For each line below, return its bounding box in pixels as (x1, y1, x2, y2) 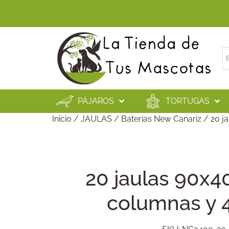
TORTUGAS (166, 96, 210, 106)
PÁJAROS (78, 96, 114, 106)
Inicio (52, 114, 72, 124)
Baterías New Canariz (121, 114, 201, 124)
